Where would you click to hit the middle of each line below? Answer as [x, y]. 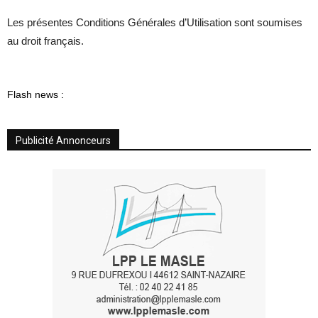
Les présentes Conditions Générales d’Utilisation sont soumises [155, 22]
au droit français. [45, 40]
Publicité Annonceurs [63, 140]
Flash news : [35, 94]
